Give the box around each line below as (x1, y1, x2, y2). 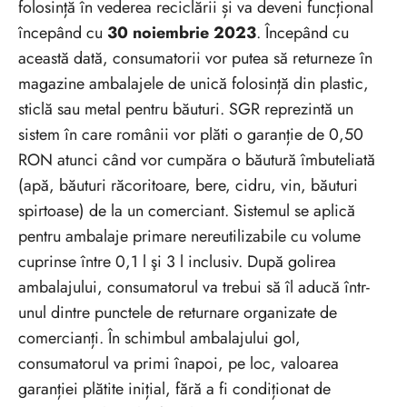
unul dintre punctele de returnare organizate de (18, 300, 337, 324)
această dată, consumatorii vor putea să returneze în (18, 45, 372, 70)
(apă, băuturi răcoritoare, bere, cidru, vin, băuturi (18, 173, 358, 197)
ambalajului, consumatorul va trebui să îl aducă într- (18, 274, 370, 299)
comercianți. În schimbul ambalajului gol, (18, 325, 301, 350)
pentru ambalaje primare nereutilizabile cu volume (18, 223, 361, 248)
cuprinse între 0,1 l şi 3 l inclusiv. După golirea (18, 249, 336, 273)
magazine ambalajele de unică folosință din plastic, (18, 71, 369, 95)
